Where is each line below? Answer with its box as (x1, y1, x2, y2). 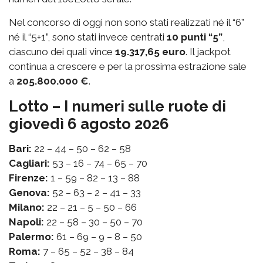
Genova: (9, 187, 50, 199)
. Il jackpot (186, 46, 231, 58)
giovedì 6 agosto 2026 (9, 115, 169, 133)
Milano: (9, 201, 45, 214)
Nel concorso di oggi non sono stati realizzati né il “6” (9, 16, 244, 29)
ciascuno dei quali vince (9, 46, 115, 58)
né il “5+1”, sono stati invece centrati (9, 31, 167, 43)
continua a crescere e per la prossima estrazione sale (9, 60, 247, 73)
